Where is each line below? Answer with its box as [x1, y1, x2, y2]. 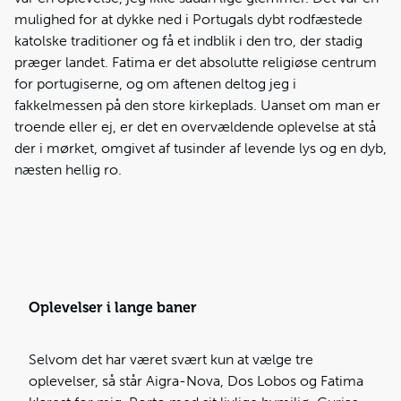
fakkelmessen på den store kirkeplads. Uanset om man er [14, 97, 380, 114]
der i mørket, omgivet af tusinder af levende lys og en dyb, [14, 140, 387, 157]
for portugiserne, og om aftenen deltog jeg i [14, 75, 296, 92]
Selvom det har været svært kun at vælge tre [29, 351, 313, 368]
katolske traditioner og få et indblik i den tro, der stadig [14, 32, 363, 49]
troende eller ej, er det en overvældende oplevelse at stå [14, 118, 376, 135]
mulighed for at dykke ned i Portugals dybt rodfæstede [14, 11, 363, 28]
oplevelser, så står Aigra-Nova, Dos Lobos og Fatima [29, 372, 363, 389]
